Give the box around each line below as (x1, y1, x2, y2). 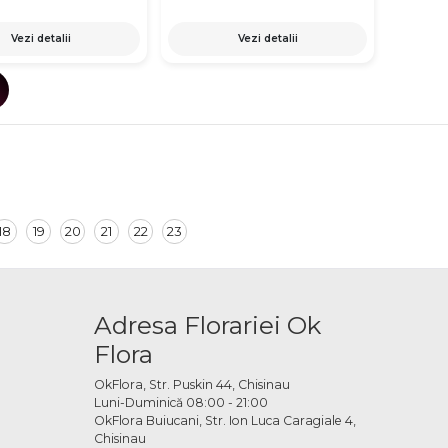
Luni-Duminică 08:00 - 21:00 (93, 394, 268, 410)
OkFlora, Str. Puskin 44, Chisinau (93, 376, 290, 392)
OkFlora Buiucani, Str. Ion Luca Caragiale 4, (93, 412, 356, 428)
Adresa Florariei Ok (93, 309, 321, 340)
